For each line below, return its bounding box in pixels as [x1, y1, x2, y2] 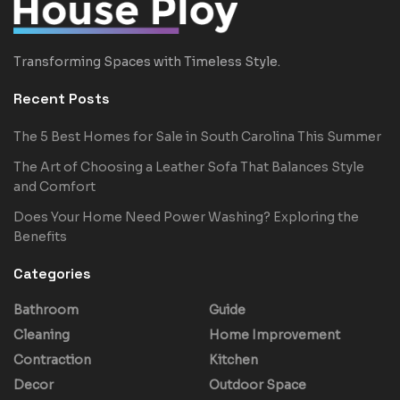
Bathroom [13, 301, 79, 318]
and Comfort [13, 178, 96, 195]
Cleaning [13, 326, 70, 343]
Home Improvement [209, 326, 340, 343]
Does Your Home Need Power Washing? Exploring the [13, 208, 359, 225]
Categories [13, 263, 91, 283]
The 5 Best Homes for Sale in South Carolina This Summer [13, 128, 381, 145]
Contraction [13, 351, 91, 368]
